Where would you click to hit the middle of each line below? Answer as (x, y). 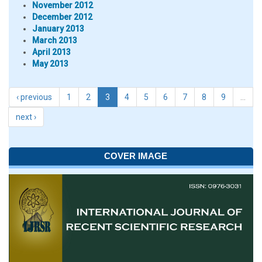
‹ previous (34, 97)
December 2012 (62, 17)
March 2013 (55, 40)
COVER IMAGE (135, 156)
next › (26, 117)
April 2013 (51, 52)
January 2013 (58, 29)
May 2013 (50, 64)
